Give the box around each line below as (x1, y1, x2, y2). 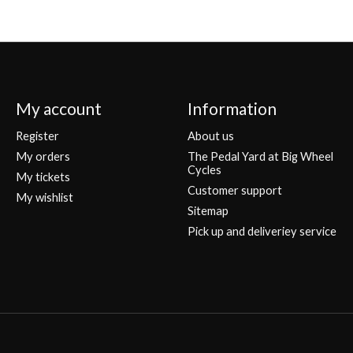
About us (187, 128, 234, 143)
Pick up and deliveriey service (187, 225, 336, 239)
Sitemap (187, 204, 229, 218)
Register (15, 128, 59, 143)
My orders (15, 149, 70, 163)
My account (15, 98, 102, 119)
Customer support (187, 183, 282, 197)
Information (187, 98, 277, 119)
